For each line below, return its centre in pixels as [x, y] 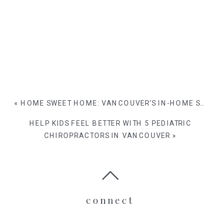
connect [110, 200]
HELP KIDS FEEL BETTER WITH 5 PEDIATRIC [110, 123]
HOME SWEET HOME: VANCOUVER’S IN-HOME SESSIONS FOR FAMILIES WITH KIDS [110, 103]
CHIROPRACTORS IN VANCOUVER [107, 136]
